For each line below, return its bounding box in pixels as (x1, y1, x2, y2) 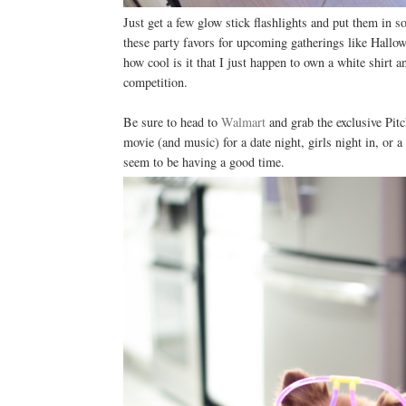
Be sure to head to (122, 113, 221, 131)
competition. (122, 73, 188, 92)
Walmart (220, 113, 266, 131)
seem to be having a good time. (122, 153, 285, 171)
